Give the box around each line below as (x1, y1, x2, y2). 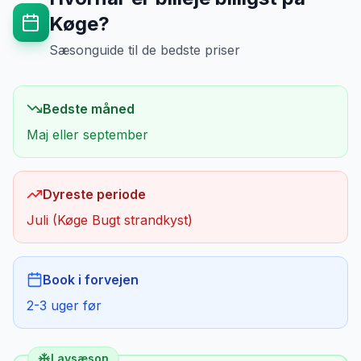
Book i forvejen (43, 272, 139, 288)
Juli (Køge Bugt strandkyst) (27, 212, 193, 228)
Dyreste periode (43, 186, 146, 202)
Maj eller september (27, 127, 148, 143)
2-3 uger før (27, 297, 102, 313)
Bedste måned (43, 101, 135, 117)
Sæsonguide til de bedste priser (48, 42, 240, 58)
